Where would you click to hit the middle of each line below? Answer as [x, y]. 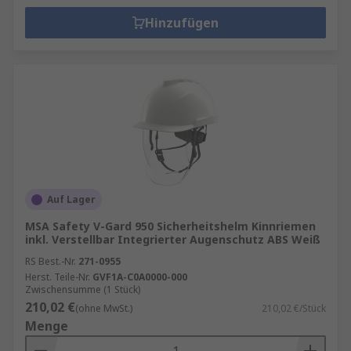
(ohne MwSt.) [104, 308]
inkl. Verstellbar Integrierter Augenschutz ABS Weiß [173, 239]
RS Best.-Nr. [51, 261]
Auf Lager [71, 199]
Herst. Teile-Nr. [58, 277]
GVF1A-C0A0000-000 [140, 277]
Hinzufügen [182, 23]
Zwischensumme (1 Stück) [83, 289]
